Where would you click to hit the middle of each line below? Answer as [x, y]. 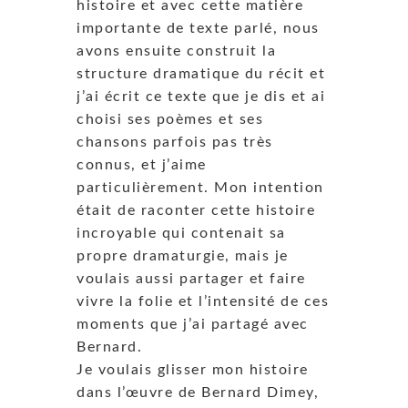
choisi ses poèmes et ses [170, 119]
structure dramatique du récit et [201, 73]
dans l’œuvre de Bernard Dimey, [198, 392]
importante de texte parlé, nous [198, 28]
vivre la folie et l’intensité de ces [203, 301]
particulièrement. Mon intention [200, 187]
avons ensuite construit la [176, 51]
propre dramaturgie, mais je [183, 255]
